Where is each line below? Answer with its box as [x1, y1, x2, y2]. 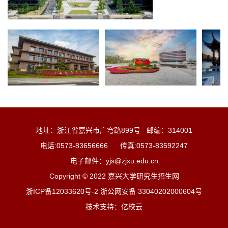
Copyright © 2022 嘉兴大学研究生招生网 [49, 172, 179, 180]
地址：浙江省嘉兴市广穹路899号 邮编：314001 [36, 126, 192, 134]
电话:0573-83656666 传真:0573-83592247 [40, 141, 188, 150]
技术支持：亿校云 [85, 202, 142, 211]
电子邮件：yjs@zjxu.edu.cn [70, 156, 158, 165]
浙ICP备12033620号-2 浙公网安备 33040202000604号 [26, 187, 202, 195]
